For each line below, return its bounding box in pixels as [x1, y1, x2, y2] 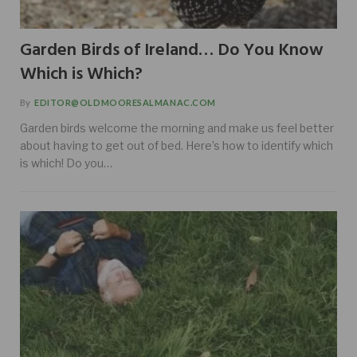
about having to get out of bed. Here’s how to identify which [20, 138, 333, 152]
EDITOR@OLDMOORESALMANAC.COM [34, 96, 216, 108]
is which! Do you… [20, 155, 112, 170]
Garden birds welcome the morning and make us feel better [20, 120, 334, 135]
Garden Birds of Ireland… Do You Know [20, 36, 324, 65]
